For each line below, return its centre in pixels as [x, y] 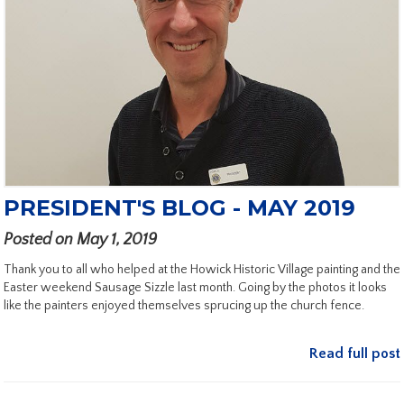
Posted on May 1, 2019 [80, 239]
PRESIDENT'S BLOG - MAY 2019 [179, 207]
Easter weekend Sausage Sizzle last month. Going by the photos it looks [195, 287]
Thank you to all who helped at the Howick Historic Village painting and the [202, 269]
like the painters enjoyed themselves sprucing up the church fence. [184, 305]
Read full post [355, 353]
